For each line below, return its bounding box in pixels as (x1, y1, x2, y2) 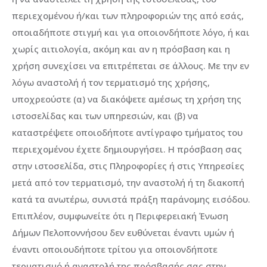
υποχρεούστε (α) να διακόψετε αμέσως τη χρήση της (12, 93, 241, 105)
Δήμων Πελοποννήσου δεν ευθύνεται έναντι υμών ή (12, 226, 234, 239)
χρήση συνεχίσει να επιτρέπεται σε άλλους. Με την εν (12, 60, 249, 72)
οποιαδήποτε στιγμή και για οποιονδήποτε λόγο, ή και (12, 26, 250, 39)
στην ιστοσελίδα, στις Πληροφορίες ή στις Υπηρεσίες (12, 160, 244, 172)
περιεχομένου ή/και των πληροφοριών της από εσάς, (12, 10, 244, 22)
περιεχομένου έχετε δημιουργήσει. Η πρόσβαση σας (12, 143, 242, 156)
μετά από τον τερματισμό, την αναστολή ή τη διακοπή (12, 176, 244, 189)
